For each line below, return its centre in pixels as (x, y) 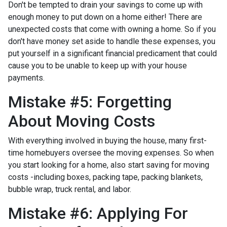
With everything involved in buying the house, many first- (107, 140)
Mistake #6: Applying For (98, 213)
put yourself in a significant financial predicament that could (112, 53)
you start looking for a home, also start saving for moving (109, 165)
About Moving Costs (82, 121)
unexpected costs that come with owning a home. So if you (112, 29)
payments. (26, 78)
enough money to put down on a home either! (87, 17)
